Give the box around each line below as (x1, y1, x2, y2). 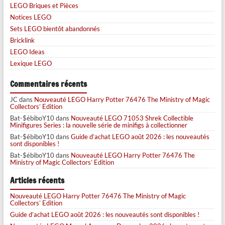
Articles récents (10, 175, 64, 187)
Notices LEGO (10, 13, 51, 22)
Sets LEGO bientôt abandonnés (10, 25, 100, 33)
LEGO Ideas (10, 48, 45, 56)
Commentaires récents (10, 78, 87, 90)
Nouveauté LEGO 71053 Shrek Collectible (70, 114, 193, 123)
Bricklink (10, 36, 35, 45)
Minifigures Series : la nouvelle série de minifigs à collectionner (10, 121, 187, 130)
